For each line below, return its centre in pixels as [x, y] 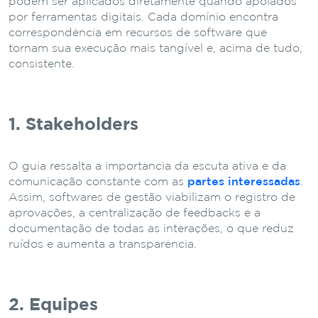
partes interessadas [244, 182]
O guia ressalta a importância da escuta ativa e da [147, 166]
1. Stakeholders [73, 125]
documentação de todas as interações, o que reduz [151, 229]
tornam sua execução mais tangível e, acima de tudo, [155, 48]
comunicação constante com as [98, 182]
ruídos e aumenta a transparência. [103, 244]
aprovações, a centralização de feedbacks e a [135, 213]
